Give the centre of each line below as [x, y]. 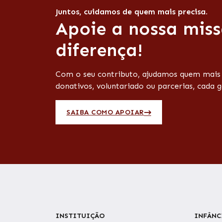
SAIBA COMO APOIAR [105, 112]
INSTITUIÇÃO [80, 216]
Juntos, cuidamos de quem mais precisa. [132, 12]
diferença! [99, 50]
